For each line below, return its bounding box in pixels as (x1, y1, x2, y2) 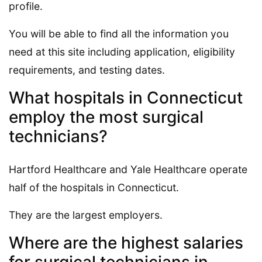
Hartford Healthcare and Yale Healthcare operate (9, 163, 247, 175)
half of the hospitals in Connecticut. (9, 181, 179, 194)
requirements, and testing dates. (9, 63, 165, 76)
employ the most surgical (9, 106, 204, 127)
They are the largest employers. (9, 208, 163, 221)
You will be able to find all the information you (9, 27, 229, 40)
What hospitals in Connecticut (9, 87, 243, 108)
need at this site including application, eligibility (9, 45, 235, 58)
